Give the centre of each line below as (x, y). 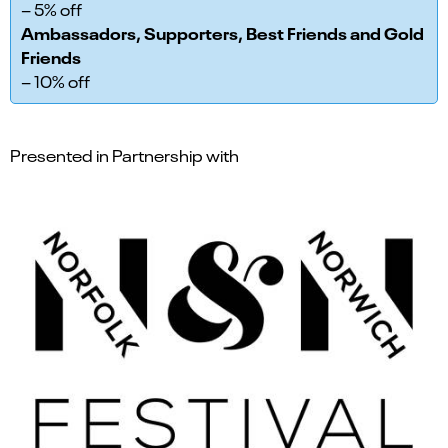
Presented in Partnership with (124, 155)
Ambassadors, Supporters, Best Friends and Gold (222, 32)
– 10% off (55, 81)
